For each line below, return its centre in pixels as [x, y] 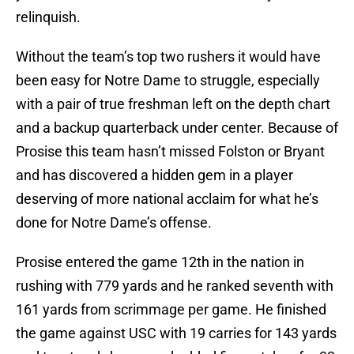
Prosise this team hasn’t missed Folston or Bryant [170, 152]
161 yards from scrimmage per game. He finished [171, 310]
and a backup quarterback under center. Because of [177, 128]
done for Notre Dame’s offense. [114, 223]
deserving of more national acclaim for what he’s [167, 199]
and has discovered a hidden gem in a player [154, 175]
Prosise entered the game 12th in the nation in [160, 262]
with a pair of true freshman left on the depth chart [173, 104]
